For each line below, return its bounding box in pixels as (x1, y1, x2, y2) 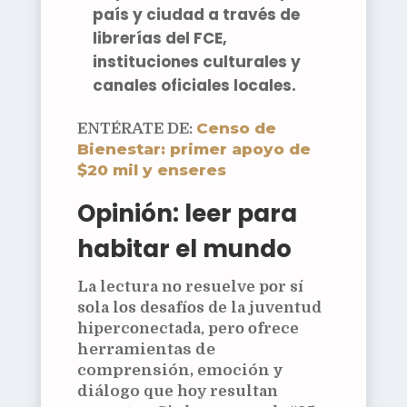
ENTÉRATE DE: (76, 119, 196, 137)
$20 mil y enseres (76, 160, 226, 179)
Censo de (195, 118, 276, 137)
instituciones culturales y (92, 50, 301, 73)
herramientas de (76, 340, 215, 358)
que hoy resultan (139, 382, 278, 400)
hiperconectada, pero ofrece (76, 319, 299, 337)
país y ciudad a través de (92, 3, 300, 25)
